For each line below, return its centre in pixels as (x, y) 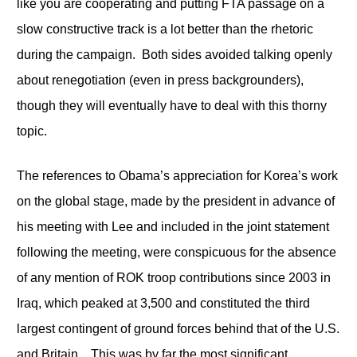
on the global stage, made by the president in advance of (175, 201)
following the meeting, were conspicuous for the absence (176, 252)
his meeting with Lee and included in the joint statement (173, 226)
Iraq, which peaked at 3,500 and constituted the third (163, 303)
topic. (31, 131)
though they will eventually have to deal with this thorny (171, 105)
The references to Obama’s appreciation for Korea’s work (177, 175)
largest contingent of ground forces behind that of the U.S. (178, 328)
